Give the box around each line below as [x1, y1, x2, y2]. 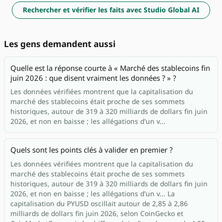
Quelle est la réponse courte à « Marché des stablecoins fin [10, 63, 210, 73]
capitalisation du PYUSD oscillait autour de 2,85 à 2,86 [10, 198, 188, 208]
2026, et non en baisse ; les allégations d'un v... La [10, 188, 175, 198]
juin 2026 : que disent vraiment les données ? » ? [10, 73, 176, 83]
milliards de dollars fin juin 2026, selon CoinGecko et [10, 208, 183, 218]
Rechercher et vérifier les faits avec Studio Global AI [23, 5, 199, 15]
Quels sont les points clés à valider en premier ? [10, 145, 172, 155]
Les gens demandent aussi [4, 38, 115, 50]
